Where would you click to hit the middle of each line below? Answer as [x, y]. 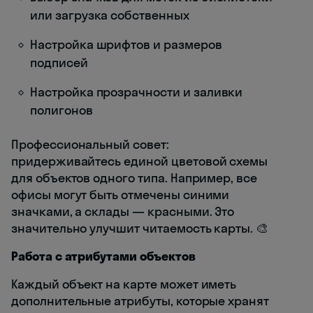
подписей [59, 63]
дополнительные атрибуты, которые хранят [140, 301]
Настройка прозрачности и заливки [137, 92]
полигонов [61, 110]
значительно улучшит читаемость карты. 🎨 [140, 228]
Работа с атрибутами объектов [103, 256]
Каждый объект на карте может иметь [124, 284]
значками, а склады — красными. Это [123, 212]
